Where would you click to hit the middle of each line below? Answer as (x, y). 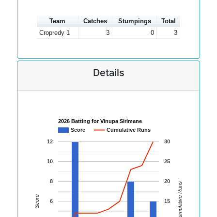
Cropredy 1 (54, 33)
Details (108, 73)
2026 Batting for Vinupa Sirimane (100, 121)
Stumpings (134, 21)
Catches (95, 21)
